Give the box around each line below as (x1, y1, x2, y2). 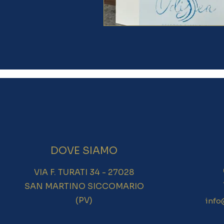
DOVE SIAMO (50, 144, 118, 157)
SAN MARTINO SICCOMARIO (24, 181, 144, 191)
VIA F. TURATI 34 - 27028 (34, 167, 134, 177)
